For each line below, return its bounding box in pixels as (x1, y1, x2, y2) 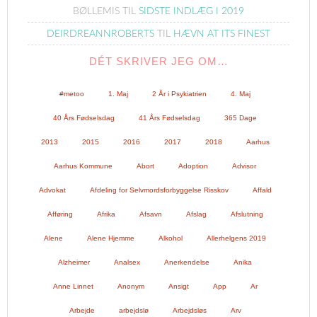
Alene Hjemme (87, 234, 134, 242)
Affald (252, 186, 272, 194)
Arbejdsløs (172, 306, 207, 314)
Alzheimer (58, 258, 90, 266)
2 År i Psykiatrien (152, 90, 207, 98)
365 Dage (224, 114, 257, 122)
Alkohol (158, 234, 183, 242)
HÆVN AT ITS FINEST (173, 29, 270, 39)
